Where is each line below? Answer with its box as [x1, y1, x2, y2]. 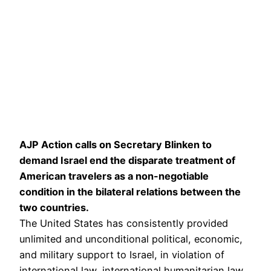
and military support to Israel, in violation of [19, 248, 224, 261]
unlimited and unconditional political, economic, [19, 232, 243, 245]
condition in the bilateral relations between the [19, 185, 241, 198]
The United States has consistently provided [19, 217, 228, 229]
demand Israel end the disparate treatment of [19, 154, 235, 166]
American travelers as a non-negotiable [19, 169, 209, 182]
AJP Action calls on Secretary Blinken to [19, 138, 212, 151]
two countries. [19, 201, 89, 214]
